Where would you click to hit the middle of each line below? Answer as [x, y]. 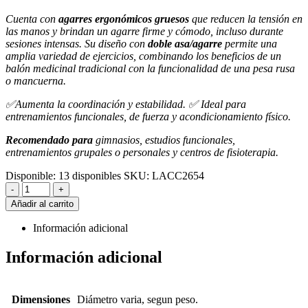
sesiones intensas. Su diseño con [77, 44]
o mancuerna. [36, 81]
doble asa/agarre [185, 44]
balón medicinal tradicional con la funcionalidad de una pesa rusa [150, 69]
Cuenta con [32, 19]
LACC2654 [178, 176]
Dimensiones [41, 299]
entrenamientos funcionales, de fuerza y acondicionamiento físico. [148, 117]
